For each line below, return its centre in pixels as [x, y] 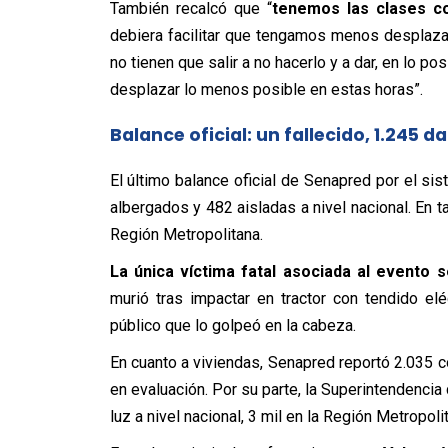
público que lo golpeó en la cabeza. [232, 325]
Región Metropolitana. [186, 234]
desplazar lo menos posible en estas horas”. [266, 89]
